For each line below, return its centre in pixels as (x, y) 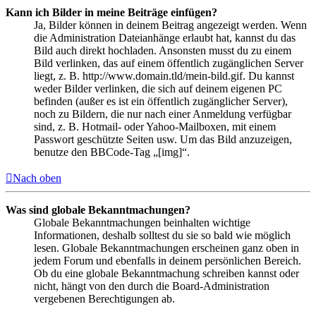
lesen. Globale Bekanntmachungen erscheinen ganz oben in (166, 248)
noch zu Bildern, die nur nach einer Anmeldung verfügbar (163, 114)
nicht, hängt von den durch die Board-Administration (152, 286)
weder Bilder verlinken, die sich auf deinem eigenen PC (158, 89)
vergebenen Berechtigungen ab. (104, 299)
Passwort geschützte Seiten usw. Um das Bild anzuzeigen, (163, 140)
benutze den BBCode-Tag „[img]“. (112, 152)
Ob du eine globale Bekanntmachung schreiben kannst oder (166, 274)
